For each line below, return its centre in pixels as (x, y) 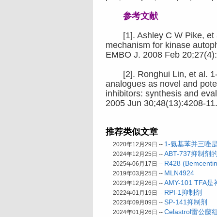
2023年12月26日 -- (139, 183)
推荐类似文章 (132, 132)
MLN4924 (179, 173)
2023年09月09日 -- (139, 202)
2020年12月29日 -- (139, 144)
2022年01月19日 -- (139, 193)
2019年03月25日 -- (139, 173)
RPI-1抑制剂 (183, 192)
